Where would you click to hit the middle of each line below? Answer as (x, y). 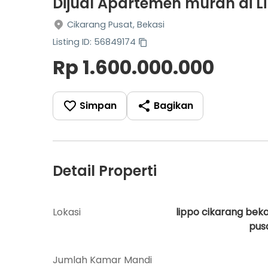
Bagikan (173, 106)
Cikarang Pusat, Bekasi (116, 24)
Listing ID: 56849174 (94, 42)
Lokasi (67, 212)
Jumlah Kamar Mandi (102, 260)
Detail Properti (105, 170)
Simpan (98, 106)
